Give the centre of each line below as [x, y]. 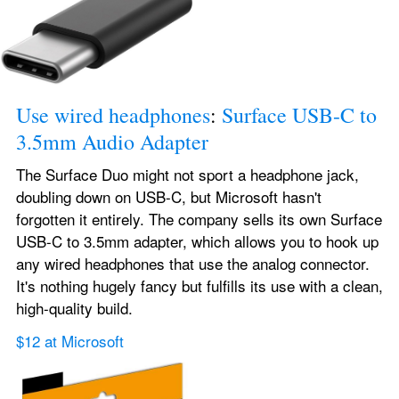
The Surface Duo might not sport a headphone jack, [187, 174]
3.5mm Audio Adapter [112, 141]
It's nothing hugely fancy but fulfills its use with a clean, [199, 285]
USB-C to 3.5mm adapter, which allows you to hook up [197, 240]
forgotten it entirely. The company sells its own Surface [199, 218]
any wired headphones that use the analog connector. [193, 263]
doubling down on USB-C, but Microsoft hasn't [169, 196]
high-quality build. [74, 307]
